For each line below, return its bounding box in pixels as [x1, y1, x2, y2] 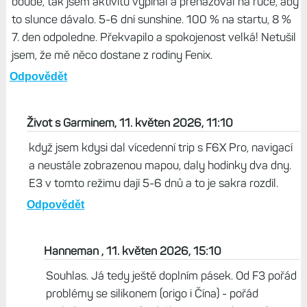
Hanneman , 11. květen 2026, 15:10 [43, 244, 221, 258]
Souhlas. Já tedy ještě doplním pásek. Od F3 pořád [45, 269, 297, 283]
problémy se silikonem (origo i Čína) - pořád [45, 286, 258, 301]
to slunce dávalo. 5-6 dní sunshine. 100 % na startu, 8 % [11, 12, 291, 27]
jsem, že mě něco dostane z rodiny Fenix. [11, 48, 212, 62]
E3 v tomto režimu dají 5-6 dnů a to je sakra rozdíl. [28, 176, 278, 191]
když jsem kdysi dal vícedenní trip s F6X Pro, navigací [28, 140, 293, 155]
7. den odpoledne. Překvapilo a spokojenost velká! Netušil [11, 30, 296, 45]
